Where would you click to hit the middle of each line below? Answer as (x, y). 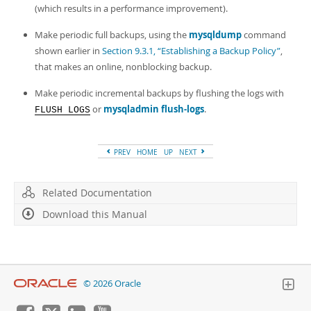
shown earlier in (68, 51)
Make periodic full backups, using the (112, 35)
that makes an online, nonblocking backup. (123, 67)
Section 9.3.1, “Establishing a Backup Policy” (191, 51)
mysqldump (215, 35)
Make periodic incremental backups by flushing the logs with (159, 93)
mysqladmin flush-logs (154, 109)
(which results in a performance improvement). (131, 8)
